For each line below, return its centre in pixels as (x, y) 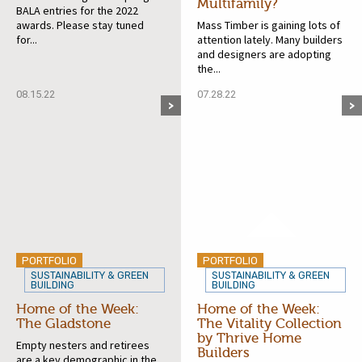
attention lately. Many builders (270, 39)
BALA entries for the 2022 (77, 10)
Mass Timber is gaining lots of (269, 25)
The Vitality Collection (269, 323)
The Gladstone (63, 323)
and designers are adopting (264, 54)
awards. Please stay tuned (80, 25)
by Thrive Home (249, 338)
